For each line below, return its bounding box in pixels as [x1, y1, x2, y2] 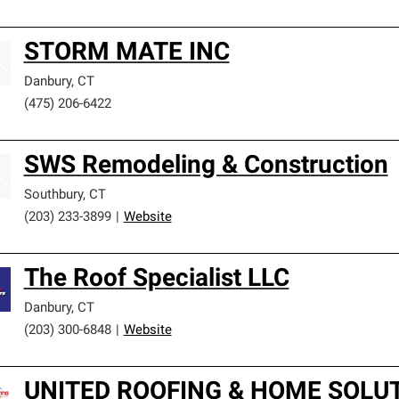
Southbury [23, 189, 83, 202]
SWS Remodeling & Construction [23, 154, 388, 179]
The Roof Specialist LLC [23, 267, 289, 292]
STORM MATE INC [23, 41, 230, 66]
